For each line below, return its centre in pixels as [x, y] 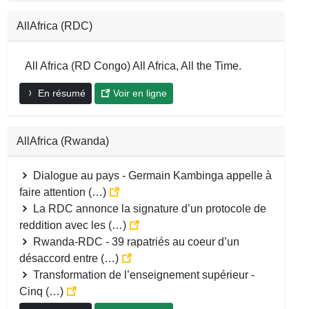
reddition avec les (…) [74, 225]
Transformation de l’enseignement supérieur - [142, 275]
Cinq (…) [43, 291]
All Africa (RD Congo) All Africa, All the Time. [133, 66]
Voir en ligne [139, 93]
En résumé [60, 93]
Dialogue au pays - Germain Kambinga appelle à [151, 175]
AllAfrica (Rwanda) [63, 141]
